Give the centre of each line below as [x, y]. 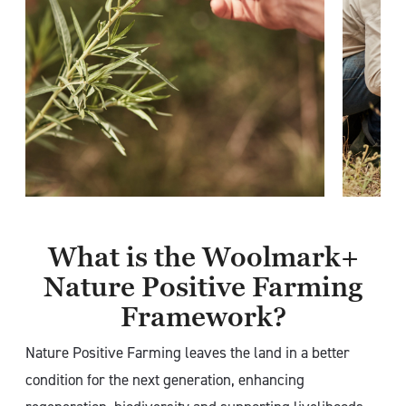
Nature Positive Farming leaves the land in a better [188, 353]
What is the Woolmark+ [203, 257]
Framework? [203, 317]
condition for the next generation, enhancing [165, 380]
